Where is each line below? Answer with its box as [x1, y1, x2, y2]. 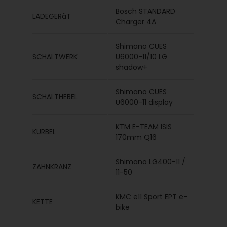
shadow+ [116, 62, 148, 72]
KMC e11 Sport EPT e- [116, 192, 188, 202]
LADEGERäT [32, 11, 71, 21]
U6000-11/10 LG [116, 52, 168, 62]
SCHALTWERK [32, 52, 78, 62]
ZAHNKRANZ [32, 162, 72, 172]
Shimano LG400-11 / [116, 157, 186, 167]
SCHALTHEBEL [32, 92, 78, 102]
